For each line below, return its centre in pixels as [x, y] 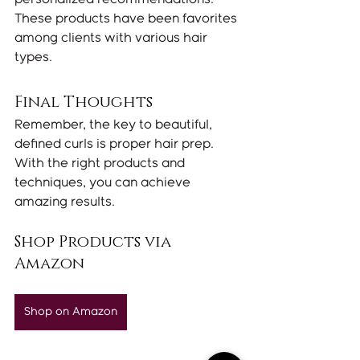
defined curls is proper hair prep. [116, 145]
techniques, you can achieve [104, 183]
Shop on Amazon [71, 312]
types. [33, 58]
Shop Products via [95, 242]
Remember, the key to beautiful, [115, 125]
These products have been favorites [127, 19]
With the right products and [101, 164]
